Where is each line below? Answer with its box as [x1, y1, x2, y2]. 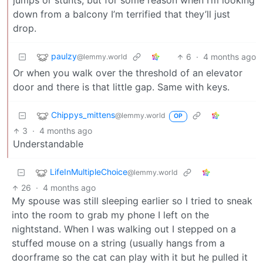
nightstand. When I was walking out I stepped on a [12, 223, 236, 235]
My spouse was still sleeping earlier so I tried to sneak [12, 195, 252, 207]
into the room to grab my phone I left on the [12, 209, 209, 221]
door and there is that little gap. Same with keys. [13, 81, 230, 93]
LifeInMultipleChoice [50, 167, 127, 177]
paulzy [51, 51, 77, 62]
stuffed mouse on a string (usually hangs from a [12, 237, 225, 249]
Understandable [13, 138, 83, 150]
